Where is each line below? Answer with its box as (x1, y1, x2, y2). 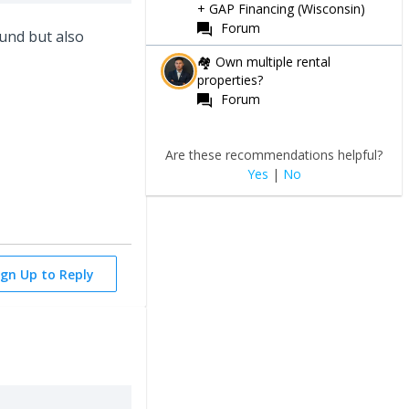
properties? (197, 70, 263, 89)
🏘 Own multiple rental (197, 52, 330, 70)
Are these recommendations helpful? (165, 145, 383, 163)
